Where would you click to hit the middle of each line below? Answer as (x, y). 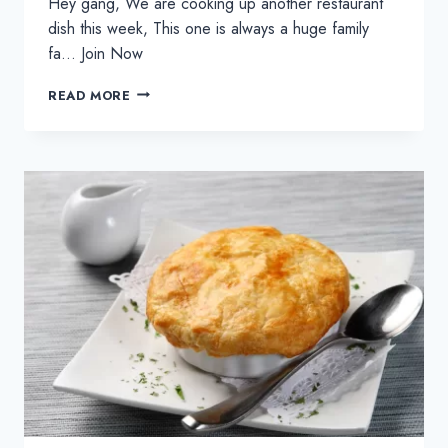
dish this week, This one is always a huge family (208, 28)
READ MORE (89, 95)
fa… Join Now (95, 53)
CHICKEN (161, 90)
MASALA (158, 130)
